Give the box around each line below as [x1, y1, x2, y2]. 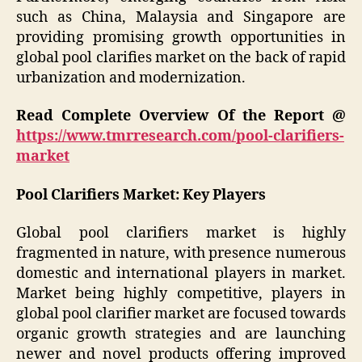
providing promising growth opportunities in [16, 27, 346, 47]
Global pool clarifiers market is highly [16, 224, 346, 243]
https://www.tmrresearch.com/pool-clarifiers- [16, 127, 344, 146]
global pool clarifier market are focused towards [16, 305, 346, 324]
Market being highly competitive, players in [16, 284, 346, 304]
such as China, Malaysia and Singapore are [16, 7, 346, 27]
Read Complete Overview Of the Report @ [16, 107, 346, 126]
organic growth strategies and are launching [16, 325, 346, 344]
